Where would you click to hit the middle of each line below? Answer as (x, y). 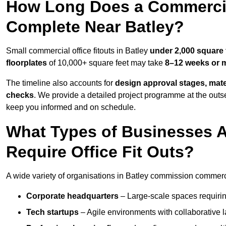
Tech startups (52, 212)
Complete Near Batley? (95, 27)
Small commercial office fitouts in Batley (78, 51)
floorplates (26, 63)
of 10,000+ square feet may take (106, 63)
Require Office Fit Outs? (100, 152)
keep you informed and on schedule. (71, 107)
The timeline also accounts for (61, 83)
